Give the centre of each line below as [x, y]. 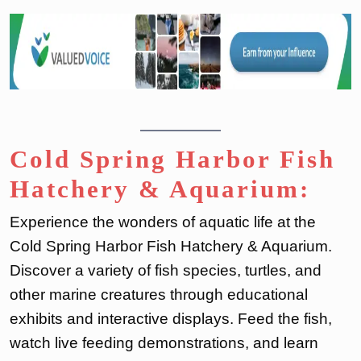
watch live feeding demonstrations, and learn [164, 343]
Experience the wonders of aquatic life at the [163, 222]
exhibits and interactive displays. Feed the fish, [171, 319]
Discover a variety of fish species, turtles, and [166, 271]
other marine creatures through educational [159, 295]
